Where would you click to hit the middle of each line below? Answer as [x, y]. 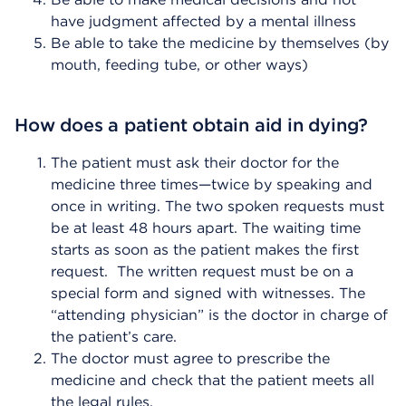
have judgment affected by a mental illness [203, 21]
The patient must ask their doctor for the [195, 162]
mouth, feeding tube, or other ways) [179, 64]
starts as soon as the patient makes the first [205, 249]
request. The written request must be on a [202, 271]
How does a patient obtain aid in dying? [192, 125]
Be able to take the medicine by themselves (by [220, 43]
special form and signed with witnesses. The [208, 293]
